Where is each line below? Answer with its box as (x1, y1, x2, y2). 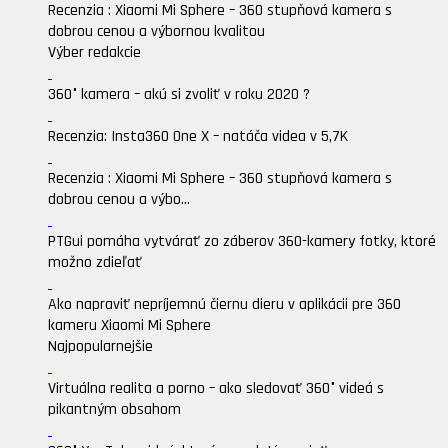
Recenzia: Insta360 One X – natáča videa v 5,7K (48, 126, 348, 147)
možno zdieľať (48, 252, 142, 273)
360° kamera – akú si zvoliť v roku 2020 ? (48, 84, 310, 105)
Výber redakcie (48, 42, 141, 63)
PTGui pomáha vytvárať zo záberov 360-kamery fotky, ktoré (48, 231, 436, 252)
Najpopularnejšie (48, 336, 153, 357)
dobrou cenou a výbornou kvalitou (48, 21, 265, 42)
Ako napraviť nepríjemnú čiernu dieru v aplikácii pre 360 (48, 294, 401, 315)
